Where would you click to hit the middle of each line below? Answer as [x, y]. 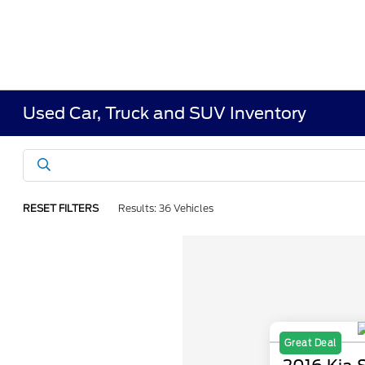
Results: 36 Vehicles [166, 208]
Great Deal [310, 343]
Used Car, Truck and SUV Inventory [165, 113]
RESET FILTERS [61, 208]
